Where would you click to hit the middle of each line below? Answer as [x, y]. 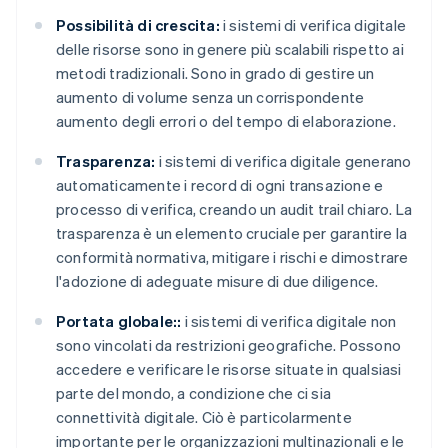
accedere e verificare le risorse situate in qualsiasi [229, 369]
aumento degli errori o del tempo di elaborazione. [226, 121]
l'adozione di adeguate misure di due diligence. [217, 281]
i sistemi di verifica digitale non [289, 321]
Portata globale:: [119, 321]
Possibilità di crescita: [138, 25]
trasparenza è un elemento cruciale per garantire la [232, 233]
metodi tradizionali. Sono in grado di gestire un [215, 73]
